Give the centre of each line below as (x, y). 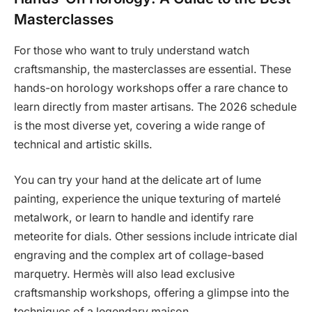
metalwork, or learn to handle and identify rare (134, 218)
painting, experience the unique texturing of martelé (147, 199)
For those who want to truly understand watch (132, 50)
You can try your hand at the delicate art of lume (138, 180)
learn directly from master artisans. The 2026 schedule (155, 107)
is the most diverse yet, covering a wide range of (140, 125)
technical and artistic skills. (83, 144)
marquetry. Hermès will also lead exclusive (124, 274)
